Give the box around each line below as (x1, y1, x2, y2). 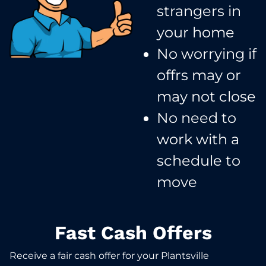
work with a (157, 130, 239, 148)
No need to (157, 109, 236, 126)
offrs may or (157, 66, 241, 84)
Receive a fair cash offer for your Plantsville (9, 249, 209, 261)
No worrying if (157, 45, 256, 62)
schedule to (157, 151, 240, 169)
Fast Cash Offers (54, 221, 212, 244)
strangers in (157, 2, 241, 20)
